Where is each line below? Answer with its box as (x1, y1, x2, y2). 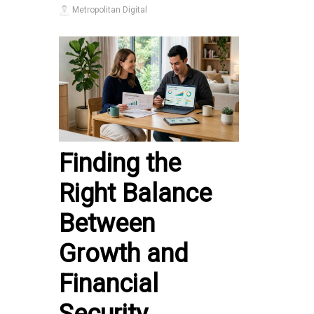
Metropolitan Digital (70, 5, 147, 15)
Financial (59, 268, 158, 299)
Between (59, 208, 155, 238)
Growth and (59, 238, 189, 268)
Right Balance (59, 178, 212, 208)
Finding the (59, 148, 181, 178)
